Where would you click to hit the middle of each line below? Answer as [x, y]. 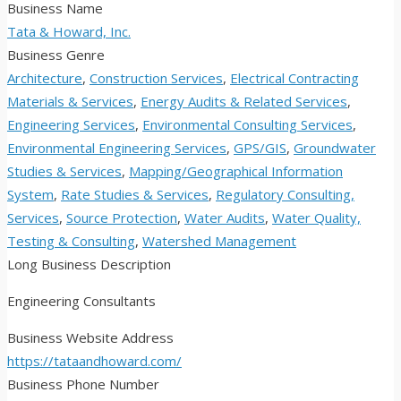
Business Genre [56, 55]
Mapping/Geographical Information [236, 171]
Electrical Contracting [294, 78]
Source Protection [122, 218]
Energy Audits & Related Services [244, 102]
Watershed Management [219, 241]
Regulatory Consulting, [285, 195]
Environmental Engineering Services [117, 148]
